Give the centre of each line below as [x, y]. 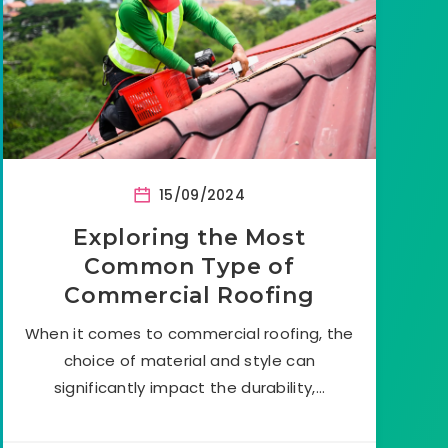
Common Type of [189, 266]
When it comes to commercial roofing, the [189, 333]
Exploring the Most [189, 237]
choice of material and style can [189, 360]
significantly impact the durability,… [189, 387]
